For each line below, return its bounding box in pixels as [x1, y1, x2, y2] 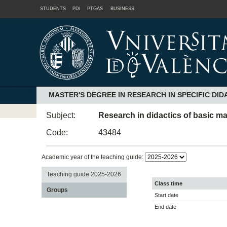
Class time [155, 180, 182, 187]
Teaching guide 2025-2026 [46, 170, 121, 178]
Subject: [46, 110, 76, 120]
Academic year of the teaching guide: [41, 153, 145, 161]
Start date [155, 192, 178, 199]
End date [155, 204, 176, 210]
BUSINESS [110, 6, 134, 11]
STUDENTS [40, 6, 66, 11]
